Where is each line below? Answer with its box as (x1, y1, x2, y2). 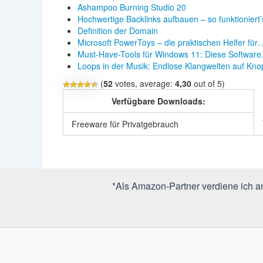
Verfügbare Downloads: (112, 95, 205, 107)
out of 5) (191, 77, 225, 89)
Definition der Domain (77, 24, 158, 36)
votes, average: (113, 77, 175, 89)
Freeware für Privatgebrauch (72, 117, 178, 130)
